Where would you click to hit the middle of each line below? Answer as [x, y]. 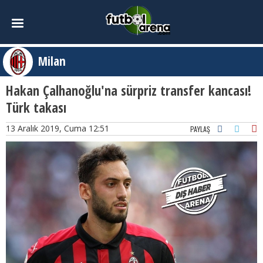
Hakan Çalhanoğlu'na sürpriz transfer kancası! [129, 90]
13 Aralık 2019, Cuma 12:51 [58, 128]
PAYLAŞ [200, 129]
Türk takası [36, 107]
